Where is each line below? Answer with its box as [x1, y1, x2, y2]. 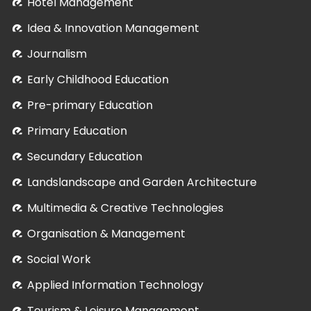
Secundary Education [27, 149, 142, 165]
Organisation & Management [27, 226, 185, 242]
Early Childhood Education [27, 72, 169, 87]
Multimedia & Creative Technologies [27, 200, 224, 216]
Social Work [27, 251, 91, 267]
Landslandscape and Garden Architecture [27, 174, 257, 190]
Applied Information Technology [27, 277, 203, 293]
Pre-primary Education [27, 97, 153, 113]
